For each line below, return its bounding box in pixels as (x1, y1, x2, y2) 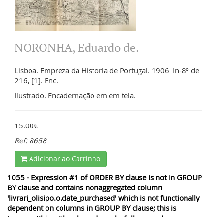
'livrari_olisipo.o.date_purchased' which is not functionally (7, 192, 200, 202)
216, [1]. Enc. (15, 75, 58, 85)
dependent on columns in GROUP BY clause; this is (7, 202, 176, 213)
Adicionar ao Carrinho (27, 154, 100, 163)
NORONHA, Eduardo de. (15, 39, 139, 55)
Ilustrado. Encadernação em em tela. (15, 90, 136, 100)
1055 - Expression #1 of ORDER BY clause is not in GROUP (7, 172, 202, 182)
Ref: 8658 (15, 135, 46, 145)
